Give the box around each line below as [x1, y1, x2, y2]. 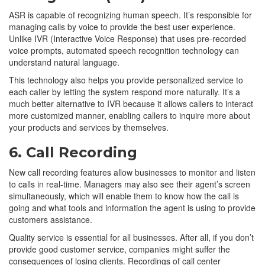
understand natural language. [9, 56, 119, 68]
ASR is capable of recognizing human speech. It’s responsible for [9, 8, 252, 21]
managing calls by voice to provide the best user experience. [9, 20, 235, 33]
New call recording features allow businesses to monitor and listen [9, 166, 256, 178]
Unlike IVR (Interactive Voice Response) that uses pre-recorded [9, 32, 246, 44]
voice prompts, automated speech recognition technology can [9, 44, 239, 56]
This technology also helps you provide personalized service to [9, 73, 243, 86]
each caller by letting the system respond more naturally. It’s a [9, 85, 240, 98]
